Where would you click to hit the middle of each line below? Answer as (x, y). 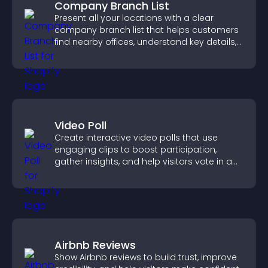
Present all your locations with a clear (134, 18)
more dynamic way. (97, 173)
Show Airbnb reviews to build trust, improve (146, 257)
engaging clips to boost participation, (135, 150)
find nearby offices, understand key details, (145, 42)
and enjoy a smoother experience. (128, 54)
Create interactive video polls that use (136, 138)
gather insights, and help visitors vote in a (143, 162)
